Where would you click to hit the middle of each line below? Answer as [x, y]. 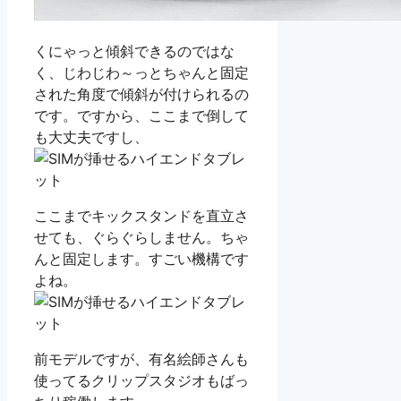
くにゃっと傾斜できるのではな [134, 51]
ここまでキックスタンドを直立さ [141, 216]
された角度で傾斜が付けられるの [141, 94]
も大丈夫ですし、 [91, 137]
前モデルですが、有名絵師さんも [141, 359]
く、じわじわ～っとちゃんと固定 [141, 73]
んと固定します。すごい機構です [141, 259]
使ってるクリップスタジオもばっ [141, 381]
